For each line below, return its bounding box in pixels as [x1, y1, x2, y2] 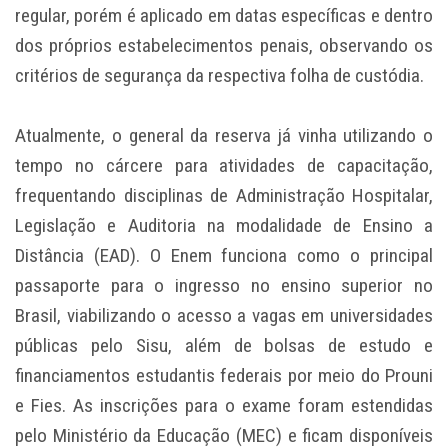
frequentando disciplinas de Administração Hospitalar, [15, 184, 433, 208]
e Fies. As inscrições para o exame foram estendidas [15, 394, 433, 418]
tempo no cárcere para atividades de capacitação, [15, 154, 433, 178]
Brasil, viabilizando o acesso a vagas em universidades [15, 304, 433, 328]
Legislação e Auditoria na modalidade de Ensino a [15, 214, 433, 238]
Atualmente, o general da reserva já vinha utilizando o [15, 124, 433, 148]
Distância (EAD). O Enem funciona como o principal [15, 244, 433, 268]
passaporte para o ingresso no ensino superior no [15, 274, 433, 298]
